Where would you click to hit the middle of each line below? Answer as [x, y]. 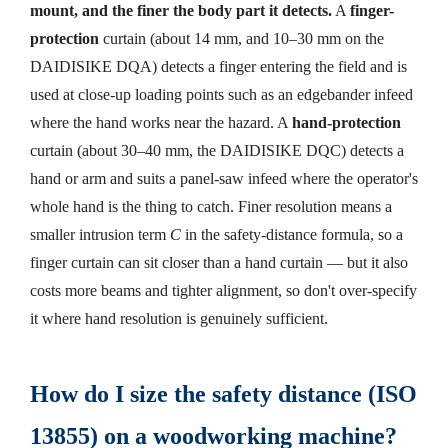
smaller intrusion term [98, 234]
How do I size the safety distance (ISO [223, 393]
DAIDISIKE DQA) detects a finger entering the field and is [218, 66]
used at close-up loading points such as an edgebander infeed [221, 94]
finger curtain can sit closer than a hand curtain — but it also [219, 262]
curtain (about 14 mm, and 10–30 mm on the [241, 38]
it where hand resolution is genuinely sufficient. [179, 318]
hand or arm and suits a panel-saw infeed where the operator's [224, 178]
